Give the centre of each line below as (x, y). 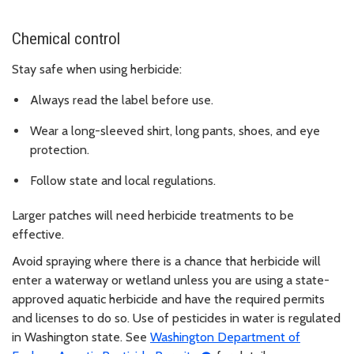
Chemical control (66, 39)
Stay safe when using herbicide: (97, 70)
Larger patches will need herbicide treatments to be (153, 215)
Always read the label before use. (123, 100)
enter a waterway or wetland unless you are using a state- (171, 280)
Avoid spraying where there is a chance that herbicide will (166, 261)
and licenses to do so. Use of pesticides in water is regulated (176, 318)
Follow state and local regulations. (123, 180)
